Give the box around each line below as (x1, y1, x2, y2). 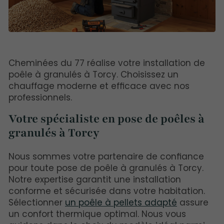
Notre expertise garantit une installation (8, 173, 181, 185)
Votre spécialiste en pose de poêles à (8, 111, 204, 127)
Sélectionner (8, 196, 65, 208)
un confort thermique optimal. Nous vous (8, 207, 186, 220)
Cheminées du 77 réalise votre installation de (8, 57, 205, 69)
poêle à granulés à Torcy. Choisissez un (8, 68, 178, 81)
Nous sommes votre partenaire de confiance (8, 150, 204, 162)
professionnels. (8, 91, 72, 104)
